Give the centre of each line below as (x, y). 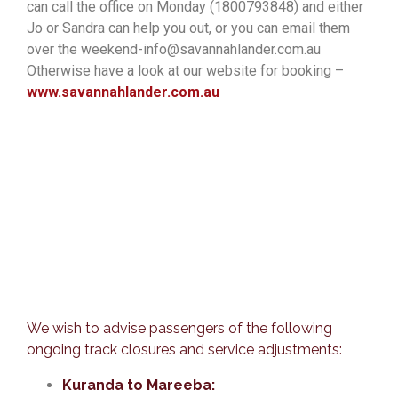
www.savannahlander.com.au (123, 92)
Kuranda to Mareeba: (139, 385)
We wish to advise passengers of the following (179, 328)
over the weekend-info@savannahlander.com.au (174, 49)
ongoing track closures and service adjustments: (184, 349)
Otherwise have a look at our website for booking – (185, 70)
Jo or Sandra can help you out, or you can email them (188, 28)
